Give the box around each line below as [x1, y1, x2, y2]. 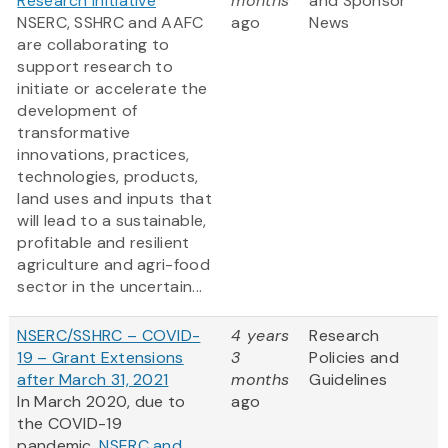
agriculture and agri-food [17, 254, 210, 276]
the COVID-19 [17, 413, 122, 435]
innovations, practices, [17, 144, 190, 166]
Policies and [309, 347, 399, 369]
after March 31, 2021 [17, 369, 169, 391]
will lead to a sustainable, [17, 210, 207, 232]
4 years [231, 325, 290, 347]
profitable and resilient [17, 232, 190, 254]
